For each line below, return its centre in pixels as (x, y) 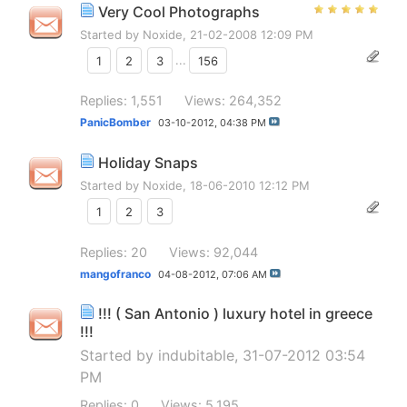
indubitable (196, 356)
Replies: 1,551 (121, 101)
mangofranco (115, 273)
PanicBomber (115, 123)
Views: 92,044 (213, 252)
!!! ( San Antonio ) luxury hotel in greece (235, 314)
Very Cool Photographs (179, 11)
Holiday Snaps (148, 162)
